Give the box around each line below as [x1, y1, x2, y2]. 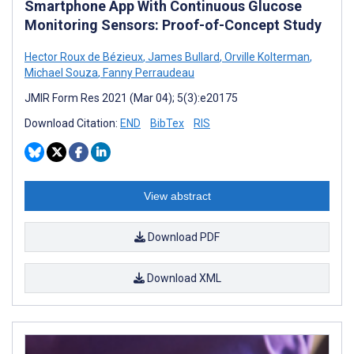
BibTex [150, 116, 184, 130]
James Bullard [145, 50, 220, 63]
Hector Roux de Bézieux [24, 50, 143, 63]
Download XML [144, 271, 221, 284]
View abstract [143, 189, 211, 202]
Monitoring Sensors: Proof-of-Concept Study [24, 16, 322, 33]
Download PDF [145, 230, 220, 243]
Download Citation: [24, 116, 120, 130]
